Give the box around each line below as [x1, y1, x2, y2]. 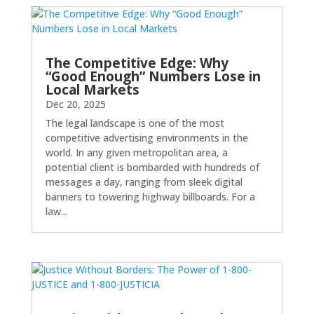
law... [45, 205, 67, 219]
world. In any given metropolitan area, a [45, 146, 228, 160]
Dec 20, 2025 [45, 97, 106, 111]
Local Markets [45, 81, 139, 100]
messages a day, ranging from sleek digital [45, 175, 243, 189]
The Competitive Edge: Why [45, 54, 228, 73]
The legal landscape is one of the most [45, 116, 224, 130]
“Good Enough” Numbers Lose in [45, 67, 261, 86]
